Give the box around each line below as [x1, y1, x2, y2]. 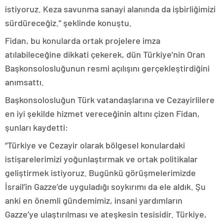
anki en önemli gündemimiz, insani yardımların [5, 195, 183, 206]
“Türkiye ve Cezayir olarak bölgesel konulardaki [5, 140, 185, 150]
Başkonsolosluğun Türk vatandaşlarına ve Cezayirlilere [5, 94, 215, 105]
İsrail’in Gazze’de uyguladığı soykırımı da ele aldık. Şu [5, 181, 206, 192]
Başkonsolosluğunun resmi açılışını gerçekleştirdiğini [5, 63, 210, 74]
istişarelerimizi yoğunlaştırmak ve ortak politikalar [5, 153, 198, 164]
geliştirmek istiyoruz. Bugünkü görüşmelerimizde [5, 167, 196, 178]
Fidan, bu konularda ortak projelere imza [5, 35, 160, 46]
